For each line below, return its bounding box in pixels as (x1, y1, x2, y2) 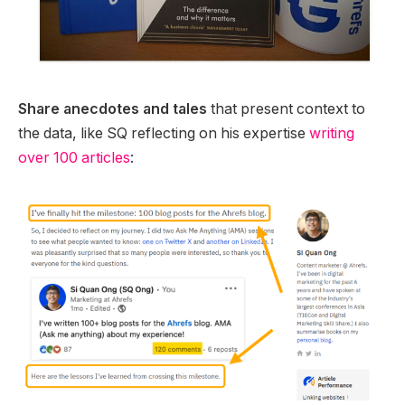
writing (309, 125, 354, 143)
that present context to (207, 100, 365, 118)
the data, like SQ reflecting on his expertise (18, 125, 309, 143)
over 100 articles (18, 149, 130, 167)
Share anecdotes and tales (18, 100, 207, 118)
